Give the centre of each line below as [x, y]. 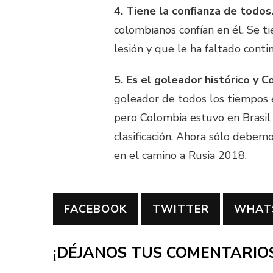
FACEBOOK [96, 209]
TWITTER [181, 209]
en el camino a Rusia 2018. [180, 155]
